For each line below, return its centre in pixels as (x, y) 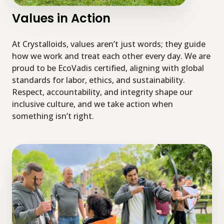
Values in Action (61, 18)
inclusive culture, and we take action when (92, 104)
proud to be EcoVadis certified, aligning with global (108, 68)
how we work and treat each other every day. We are (111, 56)
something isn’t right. (53, 116)
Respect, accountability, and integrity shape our (102, 92)
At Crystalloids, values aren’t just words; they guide (109, 44)
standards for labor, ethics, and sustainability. (98, 80)
